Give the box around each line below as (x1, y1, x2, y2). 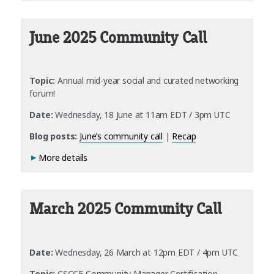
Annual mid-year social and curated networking (57, 75, 239, 87)
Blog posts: (29, 130, 78, 143)
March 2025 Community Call (29, 201, 221, 218)
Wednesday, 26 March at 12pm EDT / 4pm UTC (53, 246, 239, 258)
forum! (29, 87, 56, 100)
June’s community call (80, 130, 163, 143)
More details (39, 152, 88, 164)
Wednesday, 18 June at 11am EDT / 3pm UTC (55, 109, 231, 121)
